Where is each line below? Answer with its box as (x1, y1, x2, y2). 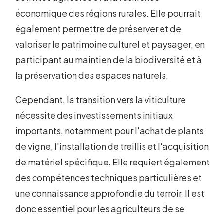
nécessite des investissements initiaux (15, 109, 173, 121)
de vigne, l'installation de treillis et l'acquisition (15, 141, 209, 152)
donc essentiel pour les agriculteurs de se (15, 203, 185, 215)
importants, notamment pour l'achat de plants (15, 125, 204, 137)
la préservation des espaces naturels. (15, 70, 169, 81)
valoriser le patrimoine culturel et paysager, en (15, 38, 205, 50)
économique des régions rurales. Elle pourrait (15, 7, 201, 19)
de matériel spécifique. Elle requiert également (15, 156, 210, 168)
